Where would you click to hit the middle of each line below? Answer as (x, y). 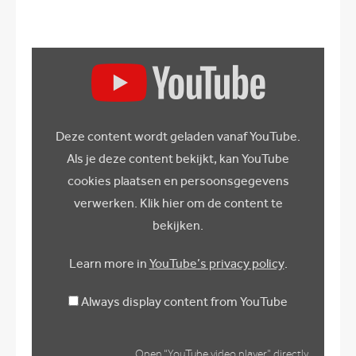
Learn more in (109, 263)
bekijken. (178, 225)
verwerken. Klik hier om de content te (178, 203)
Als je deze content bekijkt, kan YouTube (178, 158)
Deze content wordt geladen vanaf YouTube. (178, 136)
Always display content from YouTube (184, 301)
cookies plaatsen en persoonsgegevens (178, 180)
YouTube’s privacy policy (217, 263)
